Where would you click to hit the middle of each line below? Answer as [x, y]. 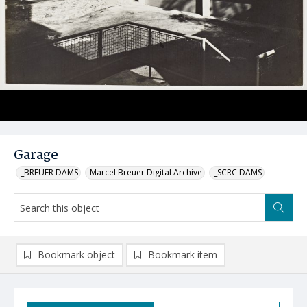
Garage [36, 156]
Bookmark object [76, 255]
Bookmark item [183, 255]
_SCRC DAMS [238, 172]
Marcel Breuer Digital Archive [146, 172]
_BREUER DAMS [49, 172]
